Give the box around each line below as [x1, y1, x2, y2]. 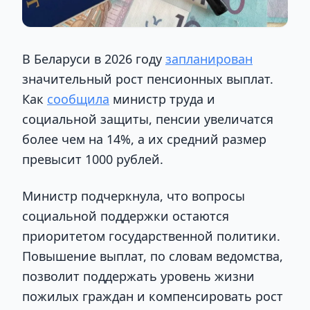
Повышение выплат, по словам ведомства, [22, 248, 283, 265]
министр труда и [109, 91, 215, 108]
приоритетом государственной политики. [22, 228, 280, 245]
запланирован [165, 51, 253, 68]
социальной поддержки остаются [22, 208, 229, 225]
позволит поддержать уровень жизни [22, 268, 255, 285]
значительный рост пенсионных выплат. [22, 71, 273, 88]
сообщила [47, 91, 109, 108]
